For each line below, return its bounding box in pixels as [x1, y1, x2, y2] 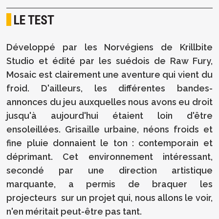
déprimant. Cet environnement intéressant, [6, 151, 213, 162]
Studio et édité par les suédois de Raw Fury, [6, 55, 213, 66]
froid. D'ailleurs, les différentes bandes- [6, 83, 213, 93]
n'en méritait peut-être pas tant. [6, 206, 142, 217]
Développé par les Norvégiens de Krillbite [6, 42, 213, 52]
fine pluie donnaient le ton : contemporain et [6, 137, 213, 148]
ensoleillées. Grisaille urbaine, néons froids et [6, 124, 213, 134]
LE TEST [14, 12, 55, 27]
